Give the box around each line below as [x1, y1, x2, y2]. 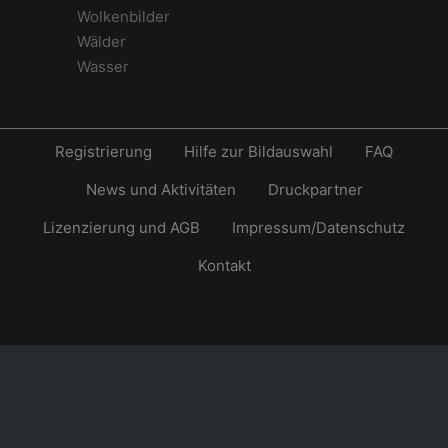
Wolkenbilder [77, 7, 170, 27]
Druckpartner [267, 180, 363, 200]
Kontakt [197, 256, 251, 276]
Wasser [77, 57, 129, 77]
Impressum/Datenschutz [232, 218, 405, 238]
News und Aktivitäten [85, 180, 236, 200]
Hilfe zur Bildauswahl [184, 142, 333, 162]
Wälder [77, 32, 126, 52]
